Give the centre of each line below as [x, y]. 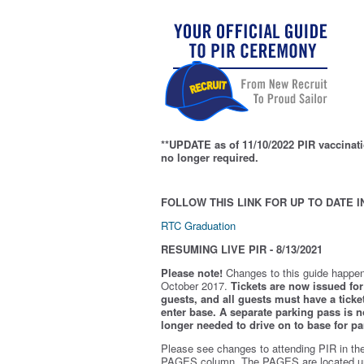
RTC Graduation [198, 225]
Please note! [192, 273]
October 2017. [196, 286]
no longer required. [210, 157]
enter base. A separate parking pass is [257, 312]
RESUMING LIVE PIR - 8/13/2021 [242, 249]
